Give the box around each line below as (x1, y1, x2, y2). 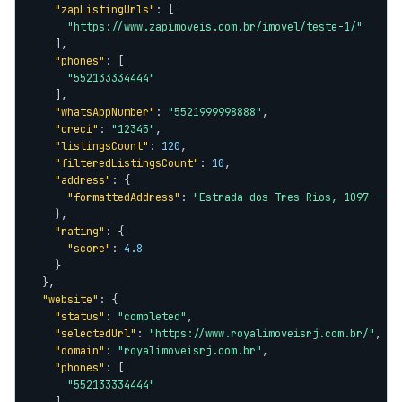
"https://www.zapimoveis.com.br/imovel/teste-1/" (67, 20, 363, 34)
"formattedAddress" (67, 190, 180, 205)
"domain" (55, 344, 105, 358)
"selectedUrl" (55, 327, 136, 341)
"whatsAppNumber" (55, 105, 155, 119)
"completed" (118, 310, 187, 324)
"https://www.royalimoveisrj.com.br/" (149, 327, 375, 341)
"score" (67, 241, 111, 256)
